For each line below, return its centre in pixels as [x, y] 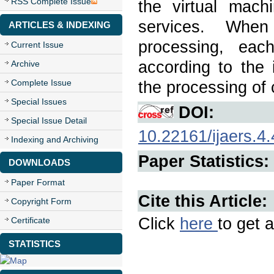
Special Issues [39, 102]
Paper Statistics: [204, 161]
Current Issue [37, 45]
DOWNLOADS [39, 162]
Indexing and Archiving [55, 139]
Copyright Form [41, 201]
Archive [25, 64]
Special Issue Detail [49, 120]
